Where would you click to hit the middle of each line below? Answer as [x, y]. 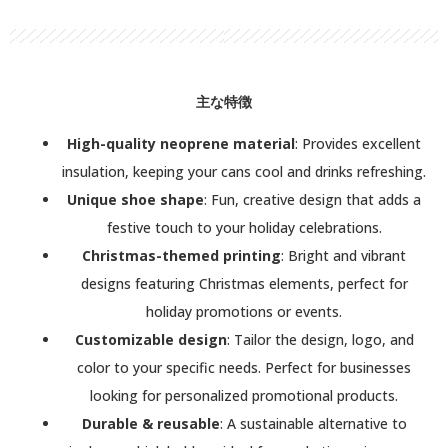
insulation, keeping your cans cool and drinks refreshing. [244, 171]
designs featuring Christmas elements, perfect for [244, 283]
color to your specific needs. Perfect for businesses [244, 367]
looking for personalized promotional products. [244, 395]
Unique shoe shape [135, 199]
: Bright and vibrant [343, 255]
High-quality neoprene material [181, 143]
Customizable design [150, 339]
